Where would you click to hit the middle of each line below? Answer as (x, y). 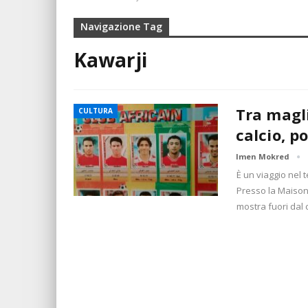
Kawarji (110, 60)
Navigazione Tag (121, 26)
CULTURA (96, 111)
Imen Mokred (264, 156)
